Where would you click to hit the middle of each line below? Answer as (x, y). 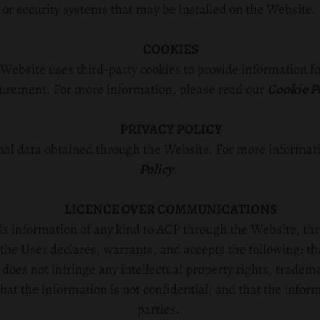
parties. (159, 309)
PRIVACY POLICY (171, 129)
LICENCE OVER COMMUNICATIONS (171, 209)
